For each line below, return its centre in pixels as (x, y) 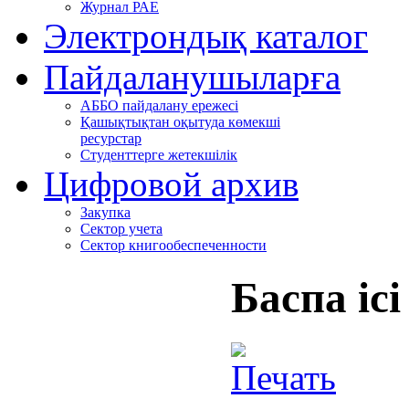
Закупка (105, 212)
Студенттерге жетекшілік (159, 155)
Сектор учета (121, 229)
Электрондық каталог (206, 36)
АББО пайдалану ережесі (159, 105)
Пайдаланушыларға (192, 77)
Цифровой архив (171, 184)
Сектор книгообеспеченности (173, 245)
